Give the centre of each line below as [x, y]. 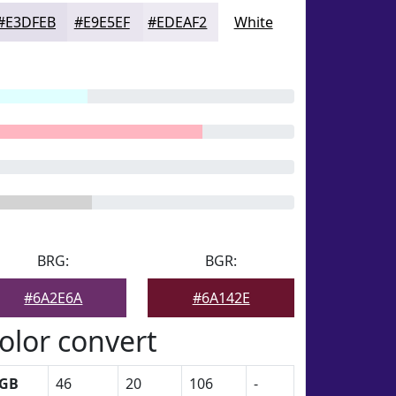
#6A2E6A [53, 298]
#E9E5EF [102, 22]
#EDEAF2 [178, 22]
